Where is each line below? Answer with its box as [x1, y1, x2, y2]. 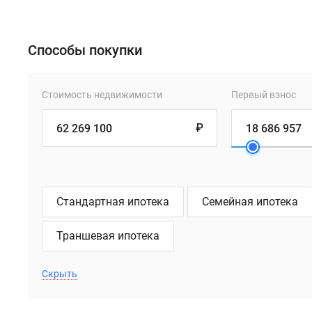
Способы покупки [28, 42, 142, 58]
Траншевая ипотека [56, 229, 159, 242]
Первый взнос [231, 89, 296, 100]
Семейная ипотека [202, 195, 298, 208]
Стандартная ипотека [56, 195, 169, 208]
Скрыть [42, 268, 77, 279]
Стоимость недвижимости [42, 89, 162, 100]
